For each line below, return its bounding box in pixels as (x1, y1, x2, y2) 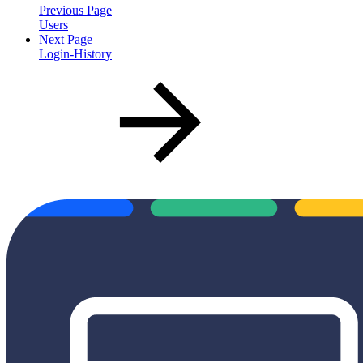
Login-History (39, 46, 112, 61)
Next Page (39, 32, 92, 46)
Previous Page (39, 2, 112, 17)
